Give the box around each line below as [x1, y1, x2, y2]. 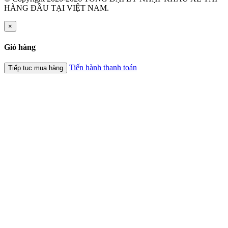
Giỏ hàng [4, 42, 36, 51]
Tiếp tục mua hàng [8, 64, 63, 72]
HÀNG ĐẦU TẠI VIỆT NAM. [4, 4, 109, 13]
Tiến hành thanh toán [69, 63, 137, 72]
